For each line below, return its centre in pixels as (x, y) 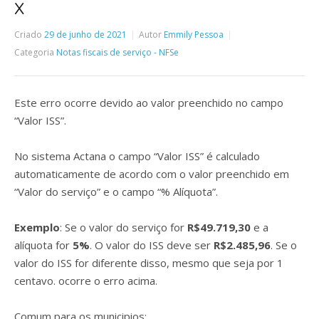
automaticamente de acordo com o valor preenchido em (152, 174)
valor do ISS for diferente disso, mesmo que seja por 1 (149, 263)
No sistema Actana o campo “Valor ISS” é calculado (137, 156)
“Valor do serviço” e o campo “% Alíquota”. (116, 192)
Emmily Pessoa (194, 35)
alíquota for (43, 245)
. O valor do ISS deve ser (152, 245)
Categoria (34, 52)
